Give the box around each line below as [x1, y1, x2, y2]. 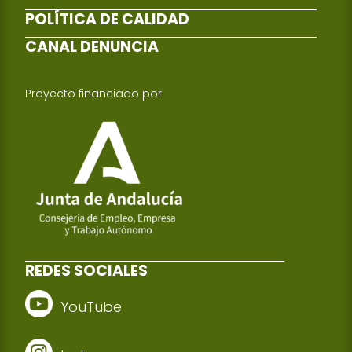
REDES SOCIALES [25, 260, 148, 282]
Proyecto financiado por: [25, 85, 165, 101]
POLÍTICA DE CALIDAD [25, 8, 190, 30]
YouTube [60, 297, 123, 317]
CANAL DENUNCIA [25, 35, 159, 57]
